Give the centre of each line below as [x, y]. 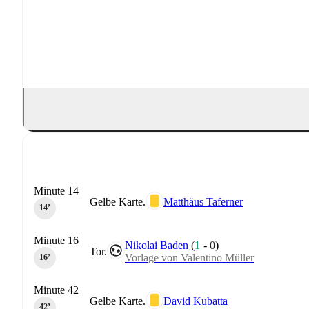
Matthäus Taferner [203, 201]
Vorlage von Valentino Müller [189, 257]
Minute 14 [56, 190]
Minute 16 [56, 240]
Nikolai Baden [157, 245]
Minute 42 [56, 290]
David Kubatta [196, 301]
